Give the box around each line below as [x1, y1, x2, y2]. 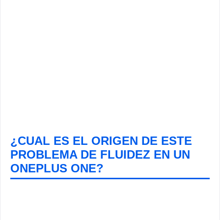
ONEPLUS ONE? [10, 162, 104, 175]
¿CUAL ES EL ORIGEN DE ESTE [10, 134, 192, 147]
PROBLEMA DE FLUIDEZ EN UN [10, 148, 190, 161]
